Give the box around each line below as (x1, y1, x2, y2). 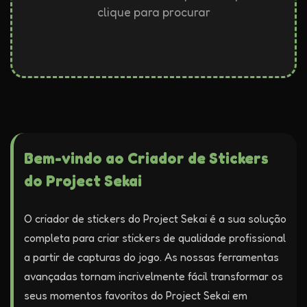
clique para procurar (97, 5, 210, 19)
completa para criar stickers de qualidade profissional (24, 231, 286, 245)
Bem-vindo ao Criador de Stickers (24, 149, 269, 167)
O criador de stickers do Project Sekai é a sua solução (24, 212, 286, 225)
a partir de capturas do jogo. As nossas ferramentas (24, 250, 279, 264)
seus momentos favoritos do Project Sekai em (24, 288, 247, 302)
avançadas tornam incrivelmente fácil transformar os (24, 269, 283, 283)
